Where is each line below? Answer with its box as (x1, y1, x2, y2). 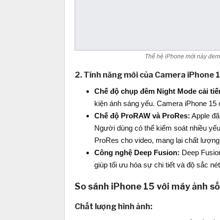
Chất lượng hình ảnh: (75, 202, 152, 212)
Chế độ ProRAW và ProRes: (94, 111, 190, 120)
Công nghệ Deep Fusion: (94, 148, 180, 157)
